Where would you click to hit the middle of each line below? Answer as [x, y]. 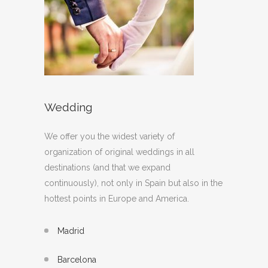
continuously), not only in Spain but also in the [133, 183]
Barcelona [77, 259]
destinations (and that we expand [107, 167]
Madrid [71, 231]
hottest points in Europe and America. [117, 198]
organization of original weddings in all [119, 152]
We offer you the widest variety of [109, 136]
